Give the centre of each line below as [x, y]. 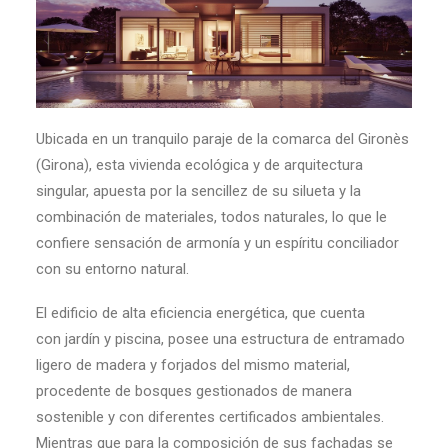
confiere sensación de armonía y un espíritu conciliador [217, 242]
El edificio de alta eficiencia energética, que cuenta [200, 312]
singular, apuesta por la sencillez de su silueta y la [198, 190]
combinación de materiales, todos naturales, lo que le [211, 216]
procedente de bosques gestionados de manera [194, 390]
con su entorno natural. [112, 268]
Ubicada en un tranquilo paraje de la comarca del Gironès [222, 138]
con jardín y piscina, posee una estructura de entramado [220, 338]
